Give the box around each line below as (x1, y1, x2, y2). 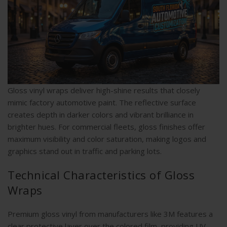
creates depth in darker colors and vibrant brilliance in (8, 109, 194, 120)
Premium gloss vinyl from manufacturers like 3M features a (8, 209, 213, 219)
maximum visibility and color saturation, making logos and (8, 134, 206, 144)
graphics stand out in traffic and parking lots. (8, 146, 162, 157)
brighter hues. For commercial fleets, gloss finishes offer (8, 122, 205, 132)
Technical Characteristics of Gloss (8, 167, 195, 183)
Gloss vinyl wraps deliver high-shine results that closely (8, 85, 200, 96)
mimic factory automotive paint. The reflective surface (8, 97, 196, 108)
